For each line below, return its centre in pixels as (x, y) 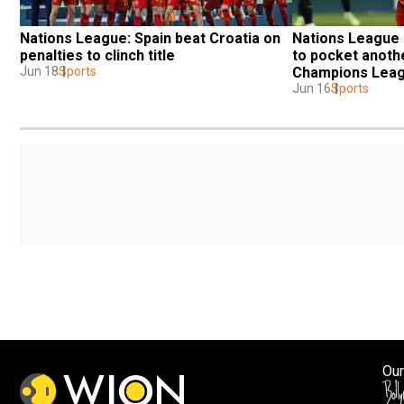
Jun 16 (312, 88)
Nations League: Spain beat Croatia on (150, 38)
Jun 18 (39, 71)
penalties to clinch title (97, 55)
